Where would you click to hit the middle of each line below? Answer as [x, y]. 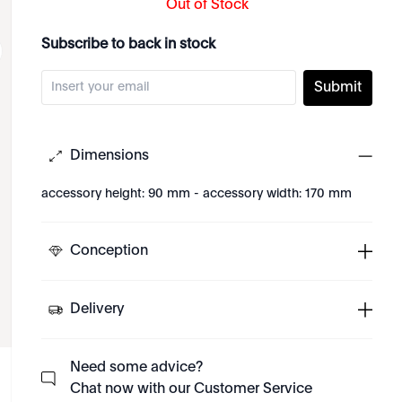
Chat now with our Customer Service [192, 389]
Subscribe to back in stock [129, 45]
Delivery [98, 310]
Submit [338, 88]
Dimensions [110, 156]
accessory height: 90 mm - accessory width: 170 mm [197, 194]
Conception [109, 251]
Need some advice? [137, 368]
